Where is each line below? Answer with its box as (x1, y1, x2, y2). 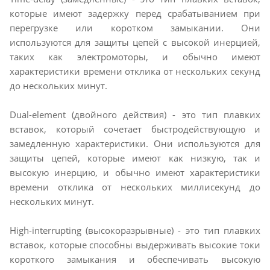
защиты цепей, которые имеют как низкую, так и (10, 152, 260, 165)
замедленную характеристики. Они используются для (10, 137, 260, 150)
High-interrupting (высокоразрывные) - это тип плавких (10, 224, 260, 237)
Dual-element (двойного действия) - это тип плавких (10, 108, 260, 121)
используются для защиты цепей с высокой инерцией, (10, 36, 260, 49)
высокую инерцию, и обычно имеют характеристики (10, 166, 260, 179)
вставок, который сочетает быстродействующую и (10, 123, 260, 136)
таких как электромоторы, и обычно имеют (10, 51, 260, 63)
